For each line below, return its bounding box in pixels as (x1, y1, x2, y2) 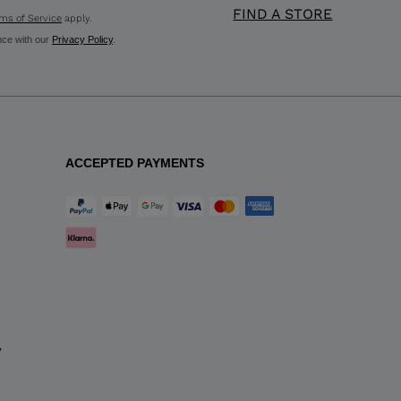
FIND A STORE (233, 4, 333, 22)
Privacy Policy (51, 33, 113, 45)
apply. (61, 12, 91, 24)
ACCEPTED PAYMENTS (65, 155, 204, 170)
